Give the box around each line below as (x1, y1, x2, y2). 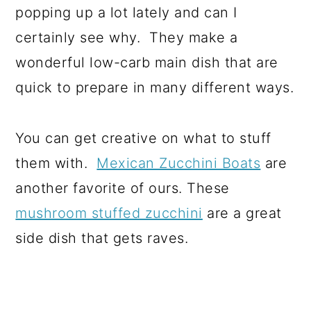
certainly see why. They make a (15, 28, 238, 46)
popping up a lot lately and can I (15, 3, 237, 21)
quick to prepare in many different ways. (15, 78, 294, 96)
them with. (15, 154, 97, 171)
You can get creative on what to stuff (15, 129, 271, 146)
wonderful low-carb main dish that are (15, 53, 278, 71)
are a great (202, 204, 282, 221)
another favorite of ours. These (15, 179, 230, 196)
